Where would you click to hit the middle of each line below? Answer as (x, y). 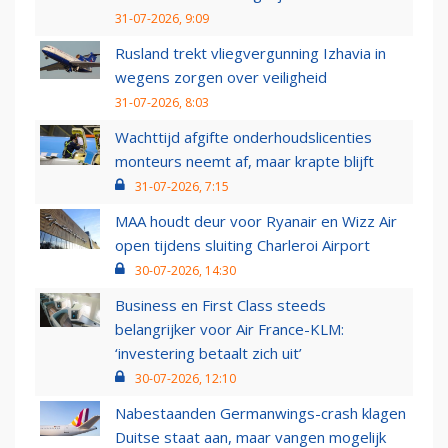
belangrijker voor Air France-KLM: (229, 329)
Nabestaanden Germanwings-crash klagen (260, 413)
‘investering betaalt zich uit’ (208, 353)
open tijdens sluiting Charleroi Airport (242, 245)
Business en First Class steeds (220, 305)
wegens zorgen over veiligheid (221, 77)
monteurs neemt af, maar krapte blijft (244, 161)
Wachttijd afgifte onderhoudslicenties (243, 137)
